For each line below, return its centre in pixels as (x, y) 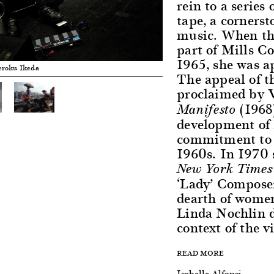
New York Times (225, 169)
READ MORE (201, 253)
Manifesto (207, 109)
